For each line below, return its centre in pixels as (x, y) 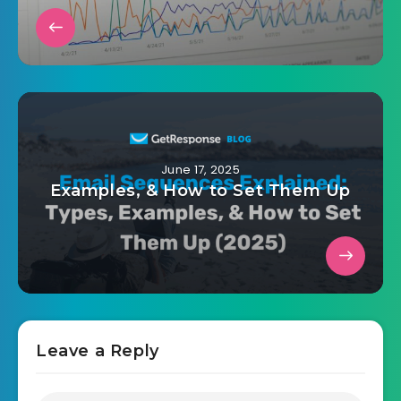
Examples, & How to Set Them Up (200, 191)
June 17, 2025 (200, 170)
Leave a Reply (98, 351)
